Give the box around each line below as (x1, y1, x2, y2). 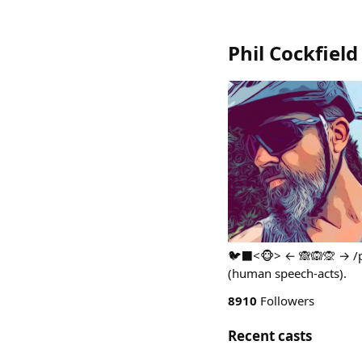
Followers (257, 293, 314, 309)
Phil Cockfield (228, 40, 358, 66)
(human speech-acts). (228, 265, 347, 281)
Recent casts (228, 326, 312, 345)
